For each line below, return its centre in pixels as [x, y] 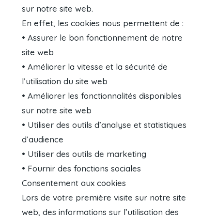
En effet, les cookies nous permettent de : [103, 23]
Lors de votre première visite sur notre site [104, 198]
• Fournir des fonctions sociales [82, 169]
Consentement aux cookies [74, 183]
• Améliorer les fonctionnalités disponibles [102, 96]
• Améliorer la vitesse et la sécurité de [95, 67]
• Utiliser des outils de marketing [84, 154]
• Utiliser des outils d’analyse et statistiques [104, 125]
